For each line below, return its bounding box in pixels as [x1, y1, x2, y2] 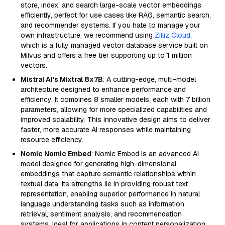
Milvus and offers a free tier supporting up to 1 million [21, 51, 192, 60]
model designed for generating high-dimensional [21, 159, 176, 168]
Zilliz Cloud [155, 31, 190, 40]
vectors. [21, 61, 47, 70]
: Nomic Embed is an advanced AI [91, 149, 199, 158]
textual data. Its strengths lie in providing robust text [21, 179, 188, 188]
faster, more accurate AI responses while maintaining [21, 125, 191, 134]
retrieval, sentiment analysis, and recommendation [21, 209, 182, 218]
